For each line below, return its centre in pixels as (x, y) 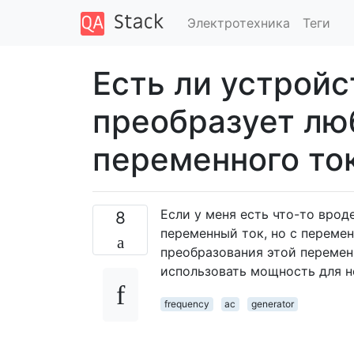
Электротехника (238, 23)
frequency (186, 303)
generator (272, 303)
